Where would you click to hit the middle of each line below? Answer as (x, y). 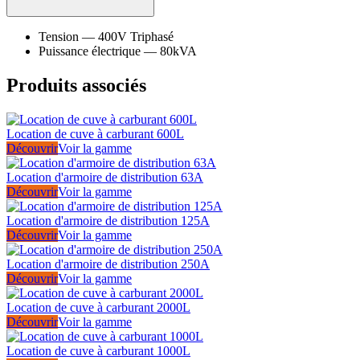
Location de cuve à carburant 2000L (98, 307)
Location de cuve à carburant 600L (95, 133)
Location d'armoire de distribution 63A (105, 177)
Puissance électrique (90, 51)
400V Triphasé (136, 37)
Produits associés (76, 85)
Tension (59, 37)
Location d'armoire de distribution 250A (108, 264)
